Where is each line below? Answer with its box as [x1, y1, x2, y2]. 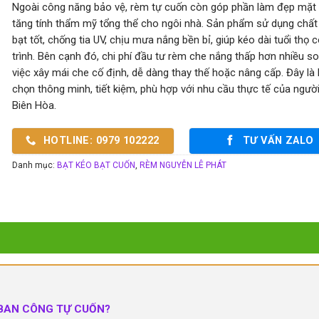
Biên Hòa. [11, 98, 56, 112]
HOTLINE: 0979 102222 [43, 135, 159, 147]
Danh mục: [11, 160, 57, 171]
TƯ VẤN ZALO [242, 135, 314, 147]
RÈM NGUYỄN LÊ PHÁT [139, 160, 226, 171]
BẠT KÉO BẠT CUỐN [56, 160, 135, 171]
